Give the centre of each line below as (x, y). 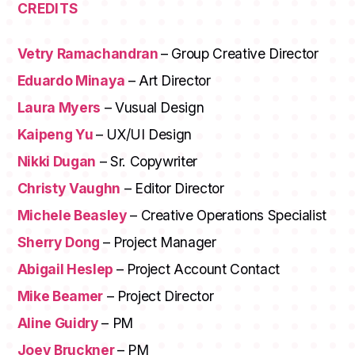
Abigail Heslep (67, 269)
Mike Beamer (60, 296)
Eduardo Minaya (73, 81)
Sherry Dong (60, 242)
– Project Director (158, 296)
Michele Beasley (74, 216)
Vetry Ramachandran (89, 54)
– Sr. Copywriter (147, 162)
